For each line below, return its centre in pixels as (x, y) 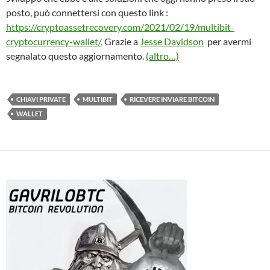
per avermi (228, 41)
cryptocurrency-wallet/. (54, 41)
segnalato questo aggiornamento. (76, 56)
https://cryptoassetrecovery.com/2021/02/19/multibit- (120, 27)
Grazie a (121, 41)
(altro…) (162, 56)
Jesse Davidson (172, 41)
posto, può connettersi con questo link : (87, 12)
